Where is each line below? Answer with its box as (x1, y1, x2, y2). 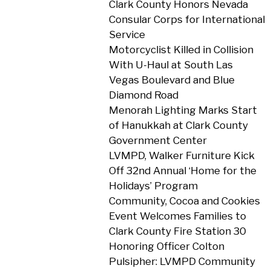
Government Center (108, 134, 207, 146)
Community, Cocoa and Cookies (108, 195, 260, 207)
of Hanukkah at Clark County (108, 119, 248, 131)
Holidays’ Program (108, 180, 198, 192)
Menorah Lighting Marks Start (108, 104, 257, 116)
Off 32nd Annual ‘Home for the (108, 165, 256, 177)
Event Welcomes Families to (108, 210, 246, 222)
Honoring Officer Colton (108, 240, 224, 252)
